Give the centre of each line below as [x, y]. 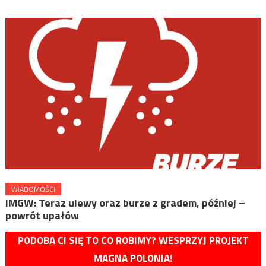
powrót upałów [42, 216]
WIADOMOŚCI [33, 189]
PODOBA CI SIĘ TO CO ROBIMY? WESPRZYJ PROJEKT [133, 241]
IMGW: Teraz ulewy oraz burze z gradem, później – [125, 203]
